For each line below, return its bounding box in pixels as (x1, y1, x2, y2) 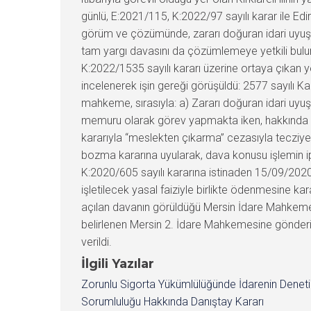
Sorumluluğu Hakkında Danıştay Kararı (81, 294, 264, 308)
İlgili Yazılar (81, 255, 154, 271)
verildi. (81, 235, 112, 249)
